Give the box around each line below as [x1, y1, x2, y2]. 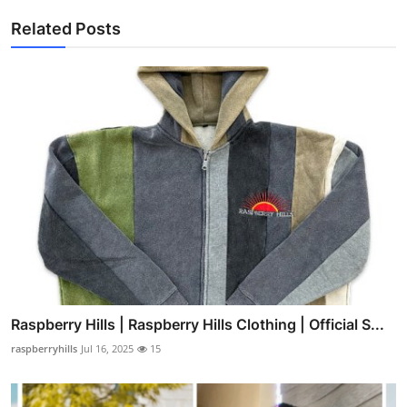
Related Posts [11, 19, 121, 39]
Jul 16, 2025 [81, 341, 134, 355]
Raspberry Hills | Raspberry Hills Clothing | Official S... [11, 314, 384, 333]
